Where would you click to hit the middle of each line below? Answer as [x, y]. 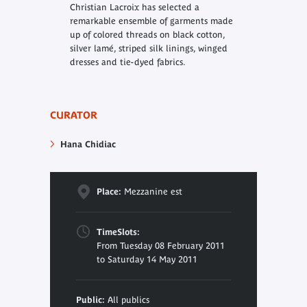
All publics [127, 299]
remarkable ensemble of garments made [151, 21]
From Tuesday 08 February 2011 [160, 245]
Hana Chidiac [88, 144]
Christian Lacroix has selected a [134, 8]
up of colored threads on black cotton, [147, 35]
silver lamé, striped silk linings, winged [148, 49]
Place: [109, 191]
